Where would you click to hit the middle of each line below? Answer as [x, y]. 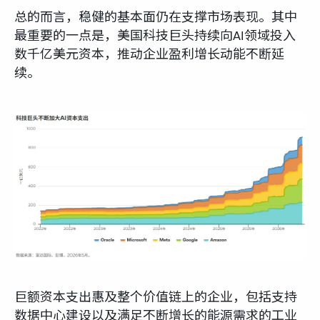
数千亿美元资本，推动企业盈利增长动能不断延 [149, 54]
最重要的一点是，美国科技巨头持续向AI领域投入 [155, 36]
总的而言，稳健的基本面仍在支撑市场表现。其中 [156, 17]
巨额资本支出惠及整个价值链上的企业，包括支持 [156, 297]
